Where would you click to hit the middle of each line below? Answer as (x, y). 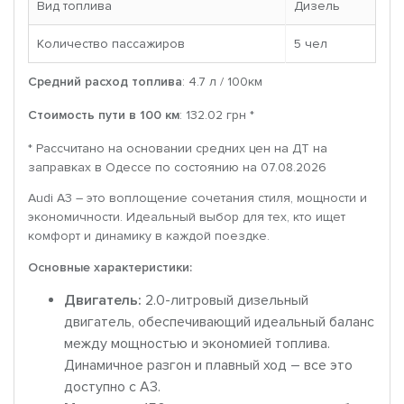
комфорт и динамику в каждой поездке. (149, 236)
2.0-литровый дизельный (225, 301)
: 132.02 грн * (217, 115)
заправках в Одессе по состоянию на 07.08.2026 (177, 168)
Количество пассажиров (111, 44)
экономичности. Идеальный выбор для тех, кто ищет (187, 217)
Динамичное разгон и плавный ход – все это (208, 366)
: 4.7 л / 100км (222, 82)
